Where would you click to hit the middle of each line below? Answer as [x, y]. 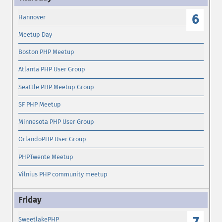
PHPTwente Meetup [46, 157]
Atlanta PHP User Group [52, 69]
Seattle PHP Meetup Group [56, 87]
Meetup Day [35, 35]
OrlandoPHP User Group [53, 139]
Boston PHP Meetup [47, 52]
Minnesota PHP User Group [56, 122]
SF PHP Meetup [40, 104]
